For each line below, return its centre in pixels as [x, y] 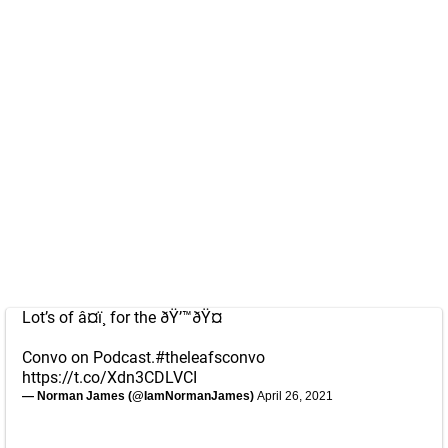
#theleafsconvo [210, 357]
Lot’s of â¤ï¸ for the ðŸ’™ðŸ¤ [122, 317]
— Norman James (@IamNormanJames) [139, 396]
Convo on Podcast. [88, 357]
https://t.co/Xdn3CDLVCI [109, 377]
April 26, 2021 [295, 396]
